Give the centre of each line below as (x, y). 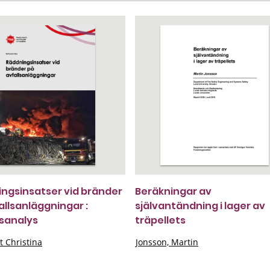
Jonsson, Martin (167, 242)
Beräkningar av (173, 191)
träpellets (160, 220)
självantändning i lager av (200, 206)
